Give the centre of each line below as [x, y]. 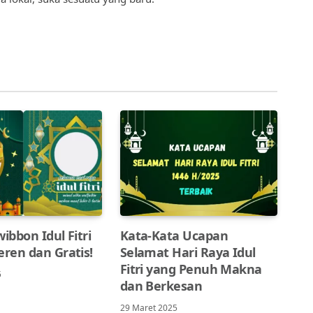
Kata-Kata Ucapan [174, 235]
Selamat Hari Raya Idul [188, 252]
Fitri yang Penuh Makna [191, 269]
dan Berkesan [161, 285]
